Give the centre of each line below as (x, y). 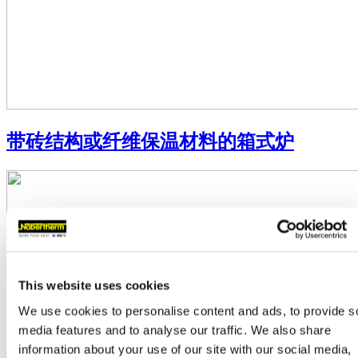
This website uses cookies (94, 285)
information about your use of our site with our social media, (185, 349)
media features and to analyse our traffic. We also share (175, 330)
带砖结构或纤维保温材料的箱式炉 (150, 141)
